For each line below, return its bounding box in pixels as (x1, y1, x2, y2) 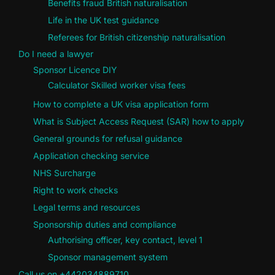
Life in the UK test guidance (48, 14, 159, 25)
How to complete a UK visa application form (33, 98, 209, 109)
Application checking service (33, 150, 149, 161)
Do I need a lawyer (18, 48, 93, 60)
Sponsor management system (48, 252, 168, 263)
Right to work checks (33, 184, 118, 195)
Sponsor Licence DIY (33, 64, 117, 75)
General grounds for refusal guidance (33, 133, 182, 144)
